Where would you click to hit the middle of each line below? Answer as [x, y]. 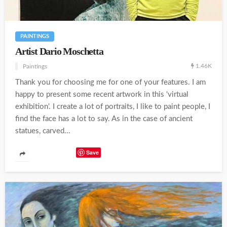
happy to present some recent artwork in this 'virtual [102, 94]
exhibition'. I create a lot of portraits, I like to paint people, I [113, 106]
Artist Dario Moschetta [59, 51]
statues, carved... [43, 131]
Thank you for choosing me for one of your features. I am [110, 82]
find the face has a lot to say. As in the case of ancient [104, 119]
